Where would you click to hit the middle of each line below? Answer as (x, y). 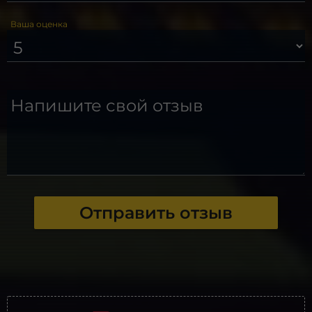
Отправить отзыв (156, 212)
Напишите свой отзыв (107, 105)
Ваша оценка (39, 24)
